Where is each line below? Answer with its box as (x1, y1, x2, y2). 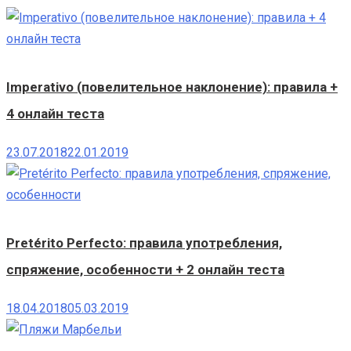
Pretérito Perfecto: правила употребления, (6, 235, 282, 251)
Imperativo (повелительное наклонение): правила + (6, 79, 338, 96)
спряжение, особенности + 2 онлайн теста (6, 262, 284, 278)
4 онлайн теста (6, 106, 104, 122)
